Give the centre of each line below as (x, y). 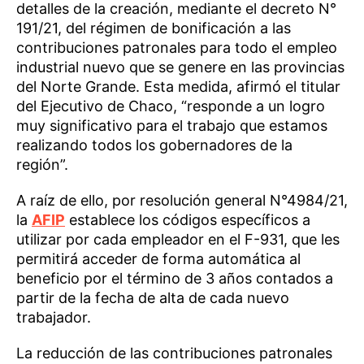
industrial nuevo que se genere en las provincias (180, 67)
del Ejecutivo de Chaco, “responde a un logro (171, 106)
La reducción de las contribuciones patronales (174, 353)
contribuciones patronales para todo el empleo (177, 47)
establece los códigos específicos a (188, 219)
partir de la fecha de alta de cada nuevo (153, 297)
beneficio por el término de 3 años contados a (175, 278)
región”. (42, 164)
